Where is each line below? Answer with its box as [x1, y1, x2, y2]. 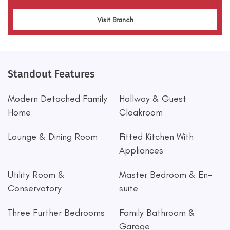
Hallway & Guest [119, 93, 186, 104]
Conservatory [8, 183, 62, 194]
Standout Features [8, 68, 95, 80]
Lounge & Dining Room [8, 131, 98, 142]
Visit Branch [97, 15, 133, 24]
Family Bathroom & [119, 207, 195, 218]
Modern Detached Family [8, 93, 107, 104]
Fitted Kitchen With [119, 131, 194, 142]
